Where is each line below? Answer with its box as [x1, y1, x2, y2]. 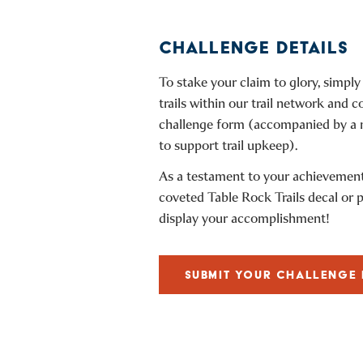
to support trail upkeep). [158, 137, 297, 154]
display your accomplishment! [158, 210, 330, 227]
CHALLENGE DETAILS [158, 37, 349, 58]
